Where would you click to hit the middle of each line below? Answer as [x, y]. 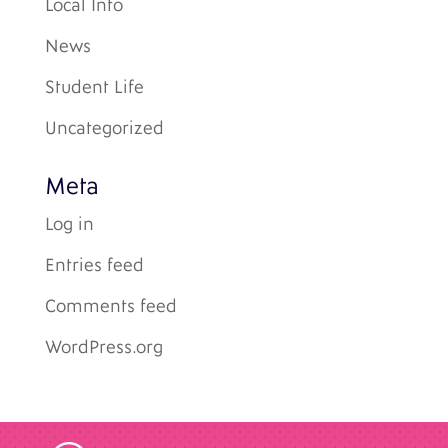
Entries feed [94, 265]
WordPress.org [103, 347]
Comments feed [110, 306]
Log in [69, 224]
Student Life [94, 87]
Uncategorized [104, 128]
